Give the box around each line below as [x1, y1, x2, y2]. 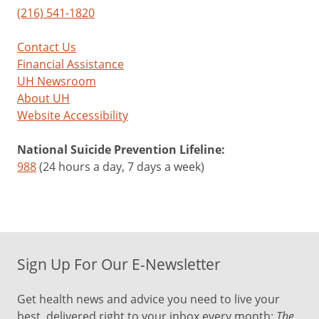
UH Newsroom [17, 73, 96, 89]
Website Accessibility [17, 108, 128, 123]
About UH [17, 90, 70, 106]
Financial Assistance [17, 56, 124, 72]
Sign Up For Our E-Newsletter [17, 253, 221, 274]
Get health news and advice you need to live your [17, 291, 280, 307]
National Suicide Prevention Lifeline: [17, 142, 225, 157]
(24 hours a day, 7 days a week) [36, 159, 204, 174]
